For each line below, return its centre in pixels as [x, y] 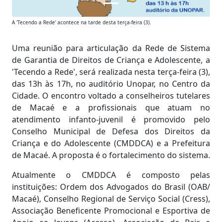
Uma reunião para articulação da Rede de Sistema [111, 48]
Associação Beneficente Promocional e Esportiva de [111, 211]
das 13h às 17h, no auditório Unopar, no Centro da [111, 84]
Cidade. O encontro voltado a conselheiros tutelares [111, 96]
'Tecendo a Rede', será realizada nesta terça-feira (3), [111, 72]
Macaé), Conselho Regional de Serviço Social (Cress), [111, 199]
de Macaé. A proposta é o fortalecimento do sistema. [111, 155]
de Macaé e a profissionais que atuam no [111, 108]
